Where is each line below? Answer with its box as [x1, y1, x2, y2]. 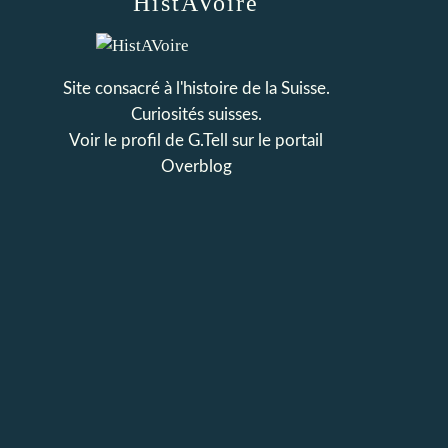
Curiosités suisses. [130, 106, 262, 123]
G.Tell [188, 132, 228, 149]
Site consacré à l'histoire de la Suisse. [62, 80, 330, 97]
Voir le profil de [69, 132, 188, 149]
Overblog [160, 158, 232, 175]
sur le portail [228, 132, 323, 149]
